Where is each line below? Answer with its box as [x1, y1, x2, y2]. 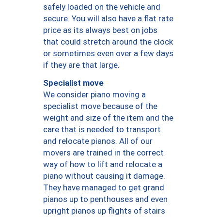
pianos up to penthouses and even [43, 194, 168, 204]
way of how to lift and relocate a [43, 159, 162, 170]
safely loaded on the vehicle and [43, 2, 160, 12]
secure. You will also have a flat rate [43, 14, 173, 24]
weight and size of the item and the [43, 113, 173, 123]
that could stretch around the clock [43, 37, 173, 47]
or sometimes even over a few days [43, 48, 173, 59]
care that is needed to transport [43, 124, 161, 135]
